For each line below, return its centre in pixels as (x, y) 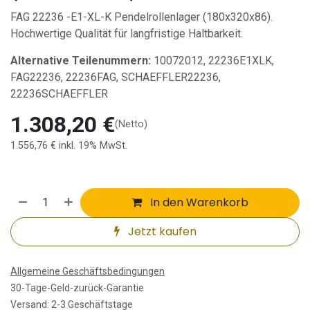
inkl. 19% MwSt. (93, 145)
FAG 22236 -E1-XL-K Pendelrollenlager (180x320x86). (142, 17)
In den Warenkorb (198, 202)
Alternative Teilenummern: (81, 60)
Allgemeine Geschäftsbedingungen (88, 271)
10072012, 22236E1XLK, (212, 60)
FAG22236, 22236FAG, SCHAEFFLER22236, (116, 77)
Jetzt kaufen (161, 231)
